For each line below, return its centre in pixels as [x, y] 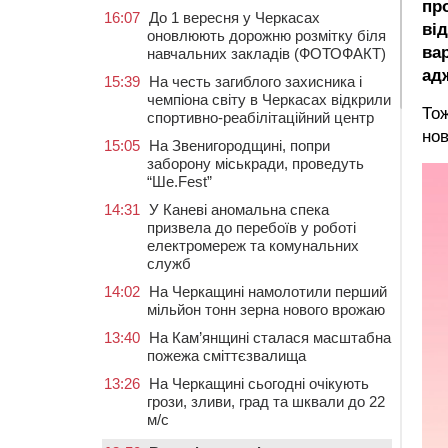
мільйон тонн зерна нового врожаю [266, 309]
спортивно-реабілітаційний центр [260, 117]
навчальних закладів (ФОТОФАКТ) [266, 53]
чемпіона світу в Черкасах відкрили [269, 99]
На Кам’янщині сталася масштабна [270, 337]
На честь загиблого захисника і [255, 81]
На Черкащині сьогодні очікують [259, 383]
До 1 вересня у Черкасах [234, 17]
